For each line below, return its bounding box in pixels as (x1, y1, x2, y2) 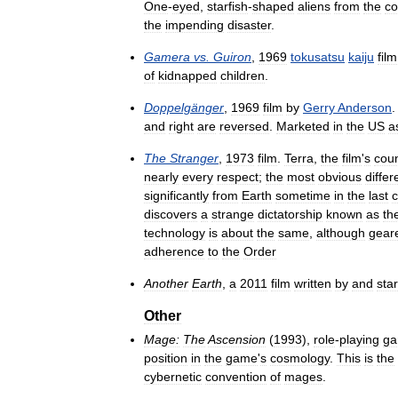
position (144, 350, 187, 365)
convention (205, 369, 267, 384)
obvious (318, 169, 362, 184)
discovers (144, 206, 197, 221)
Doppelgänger (144, 99, 224, 115)
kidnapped (158, 68, 217, 83)
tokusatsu (291, 49, 345, 64)
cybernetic (144, 369, 202, 384)
